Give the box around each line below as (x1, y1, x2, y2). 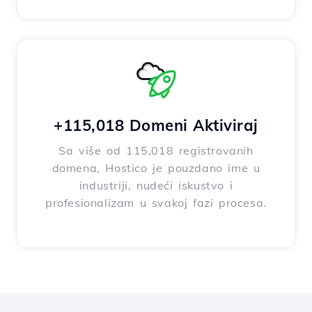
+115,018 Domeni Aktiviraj (54, 116, 258, 136)
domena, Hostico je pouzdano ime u (52, 161, 260, 175)
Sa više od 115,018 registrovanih (58, 143, 253, 158)
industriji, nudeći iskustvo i (79, 178, 233, 193)
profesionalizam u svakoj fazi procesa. (45, 196, 267, 210)
